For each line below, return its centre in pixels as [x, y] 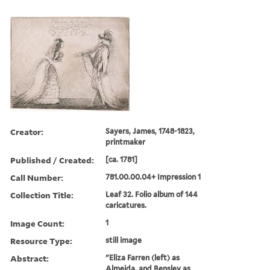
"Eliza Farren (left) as [143, 257]
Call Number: [37, 177]
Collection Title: [42, 195]
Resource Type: [41, 240]
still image [124, 240]
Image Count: [37, 223]
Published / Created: [52, 160]
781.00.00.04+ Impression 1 [153, 177]
